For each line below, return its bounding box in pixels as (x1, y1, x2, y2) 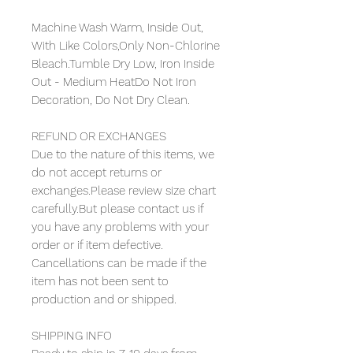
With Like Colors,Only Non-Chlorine (32, 38, 220, 53)
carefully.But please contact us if (32, 201, 203, 216)
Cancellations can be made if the (32, 255, 206, 270)
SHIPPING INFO (32, 328, 112, 343)
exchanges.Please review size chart (32, 183, 216, 198)
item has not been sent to (32, 273, 169, 288)
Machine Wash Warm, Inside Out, (32, 20, 203, 35)
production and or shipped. (32, 292, 176, 307)
